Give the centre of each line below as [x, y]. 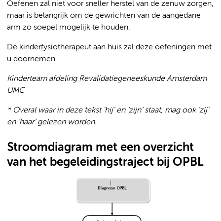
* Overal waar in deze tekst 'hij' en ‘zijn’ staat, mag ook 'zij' [108, 110]
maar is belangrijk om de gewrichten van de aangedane [104, 16]
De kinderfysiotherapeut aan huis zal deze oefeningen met [109, 47]
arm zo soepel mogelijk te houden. [69, 28]
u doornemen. [32, 59]
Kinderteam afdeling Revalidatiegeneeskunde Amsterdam [107, 79]
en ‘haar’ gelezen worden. [52, 122]
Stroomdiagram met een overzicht [100, 147]
